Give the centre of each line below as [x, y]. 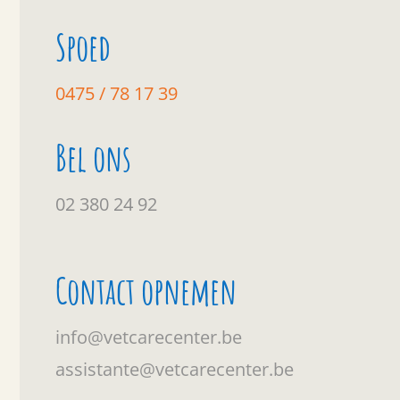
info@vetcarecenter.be [149, 337]
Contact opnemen [146, 290]
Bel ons [94, 157]
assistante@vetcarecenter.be [175, 369]
